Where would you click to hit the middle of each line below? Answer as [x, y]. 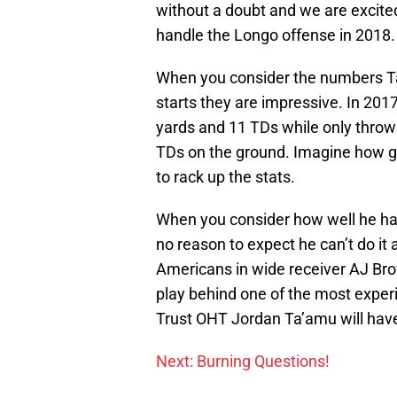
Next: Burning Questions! [243, 361]
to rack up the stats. [226, 176]
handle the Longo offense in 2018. [276, 35]
